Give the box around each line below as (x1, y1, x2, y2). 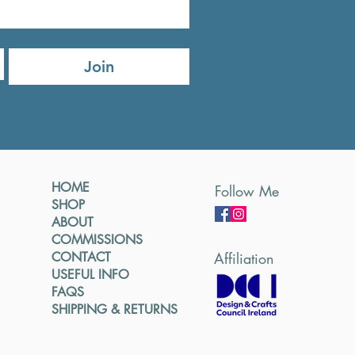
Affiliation (214, 248, 275, 268)
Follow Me (215, 181, 280, 200)
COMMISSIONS (52, 231, 143, 248)
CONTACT (52, 248, 112, 265)
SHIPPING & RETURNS (52, 300, 178, 318)
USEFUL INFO (52, 265, 130, 283)
